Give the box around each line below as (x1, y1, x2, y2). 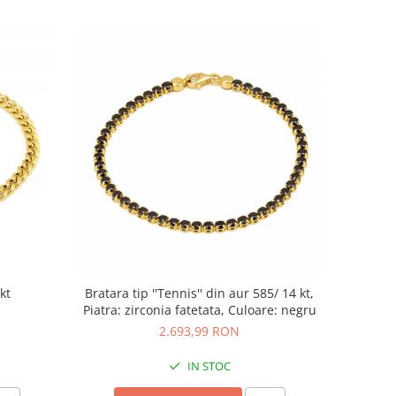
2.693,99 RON (159, 322, 240, 339)
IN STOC (184, 357, 231, 374)
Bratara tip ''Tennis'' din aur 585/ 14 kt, (85, 284, 315, 301)
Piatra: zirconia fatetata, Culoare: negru (82, 301, 316, 318)
